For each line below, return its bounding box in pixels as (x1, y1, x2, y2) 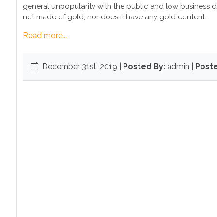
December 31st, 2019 (42, 62, 119, 71)
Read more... (23, 31, 67, 40)
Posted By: (123, 62, 165, 71)
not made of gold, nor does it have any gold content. (23, 13, 206, 21)
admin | (167, 62, 195, 71)
